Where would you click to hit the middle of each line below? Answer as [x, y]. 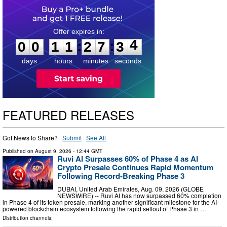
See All [96, 137]
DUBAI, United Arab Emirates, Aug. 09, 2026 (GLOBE [130, 188]
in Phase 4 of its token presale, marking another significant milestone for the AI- [111, 202]
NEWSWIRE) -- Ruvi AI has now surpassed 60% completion [139, 195]
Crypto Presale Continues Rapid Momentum [135, 167]
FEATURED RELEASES [68, 115]
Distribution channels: [28, 218]
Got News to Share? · [32, 137]
